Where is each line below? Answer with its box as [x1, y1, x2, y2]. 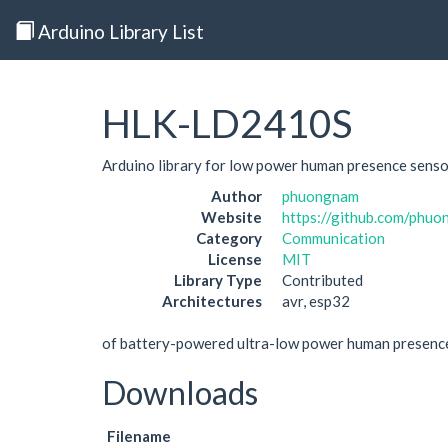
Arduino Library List [34, 19, 204, 43]
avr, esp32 [282, 292, 350, 310]
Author [211, 187, 262, 205]
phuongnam [282, 187, 359, 205]
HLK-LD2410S [102, 100, 352, 146]
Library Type [174, 271, 262, 289]
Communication [282, 229, 385, 247]
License [208, 250, 262, 268]
